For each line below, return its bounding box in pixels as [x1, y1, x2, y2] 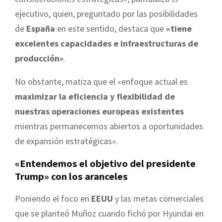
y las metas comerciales [113, 192, 204, 204]
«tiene [166, 22, 192, 34]
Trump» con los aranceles [15, 169, 128, 183]
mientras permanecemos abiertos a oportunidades [15, 120, 203, 132]
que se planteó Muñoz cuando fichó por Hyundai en [15, 207, 204, 219]
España [26, 22, 55, 34]
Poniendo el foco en [15, 192, 91, 204]
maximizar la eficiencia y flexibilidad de [15, 90, 175, 102]
